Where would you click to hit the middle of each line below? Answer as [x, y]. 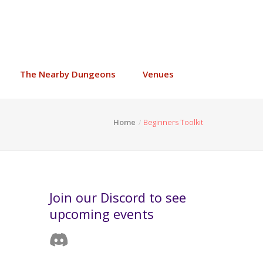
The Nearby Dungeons [68, 74]
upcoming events [101, 214]
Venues [158, 74]
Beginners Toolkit [173, 122]
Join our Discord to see [117, 197]
